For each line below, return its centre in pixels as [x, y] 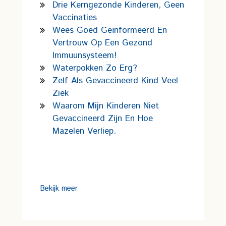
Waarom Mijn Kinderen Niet [106, 106]
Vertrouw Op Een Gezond [102, 43]
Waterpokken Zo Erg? [95, 68]
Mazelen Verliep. [84, 131]
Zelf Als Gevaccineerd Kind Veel [115, 81]
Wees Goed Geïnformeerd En [110, 30]
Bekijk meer [59, 188]
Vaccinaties [75, 18]
